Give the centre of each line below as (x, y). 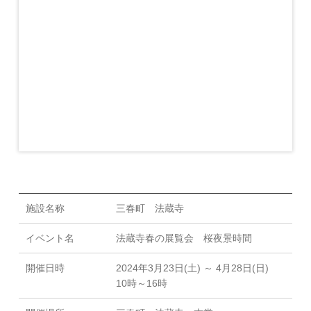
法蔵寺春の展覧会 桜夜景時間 (184, 238)
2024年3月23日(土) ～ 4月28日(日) (192, 268)
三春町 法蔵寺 (150, 209)
